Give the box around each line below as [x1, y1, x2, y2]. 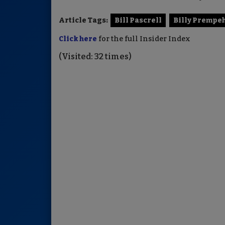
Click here [59, 34, 97, 43]
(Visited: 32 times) [59, 51, 132, 61]
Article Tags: [59, 16, 108, 25]
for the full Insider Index [97, 34, 190, 43]
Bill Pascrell [115, 16, 162, 25]
